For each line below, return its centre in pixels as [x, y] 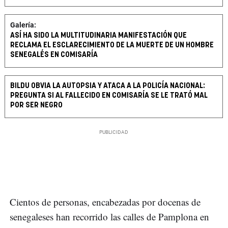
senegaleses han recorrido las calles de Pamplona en [109, 217]
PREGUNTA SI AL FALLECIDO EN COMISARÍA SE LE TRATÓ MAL [109, 96]
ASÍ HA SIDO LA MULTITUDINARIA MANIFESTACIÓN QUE [98, 36]
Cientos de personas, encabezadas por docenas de [105, 202]
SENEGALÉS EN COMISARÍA [54, 55]
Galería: [23, 25]
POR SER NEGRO [36, 105]
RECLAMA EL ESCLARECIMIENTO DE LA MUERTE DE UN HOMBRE [112, 45]
